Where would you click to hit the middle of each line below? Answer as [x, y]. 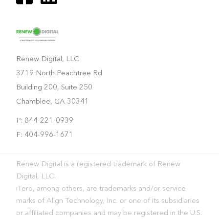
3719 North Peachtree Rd [59, 73]
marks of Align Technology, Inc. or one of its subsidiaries [108, 201]
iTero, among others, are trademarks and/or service [101, 189]
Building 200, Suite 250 [54, 88]
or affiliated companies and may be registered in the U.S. [109, 213]
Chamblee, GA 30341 [52, 102]
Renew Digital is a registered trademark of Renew [98, 164]
